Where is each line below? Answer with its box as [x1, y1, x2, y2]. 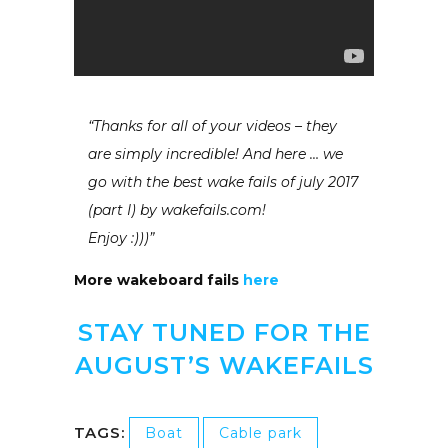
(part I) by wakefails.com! [88, 201, 266, 220]
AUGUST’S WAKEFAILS [74, 351, 374, 381]
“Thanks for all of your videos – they [88, 117, 337, 136]
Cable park [219, 424, 302, 443]
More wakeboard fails [74, 271, 243, 290]
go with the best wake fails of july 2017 [88, 173, 358, 192]
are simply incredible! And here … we [88, 145, 343, 164]
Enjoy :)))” [88, 229, 154, 248]
